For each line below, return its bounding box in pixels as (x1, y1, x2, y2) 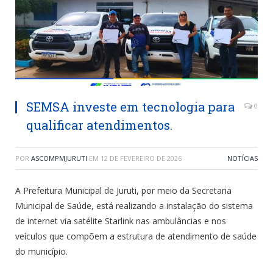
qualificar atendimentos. (26, 117, 172, 133)
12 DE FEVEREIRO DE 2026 (101, 154, 182, 163)
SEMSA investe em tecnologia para (26, 99, 235, 115)
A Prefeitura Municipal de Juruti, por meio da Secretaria (15, 185, 232, 197)
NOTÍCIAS (227, 154, 258, 163)
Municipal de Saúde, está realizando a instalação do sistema (15, 200, 253, 212)
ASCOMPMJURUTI (31, 154, 87, 163)
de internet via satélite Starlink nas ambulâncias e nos (15, 215, 226, 227)
